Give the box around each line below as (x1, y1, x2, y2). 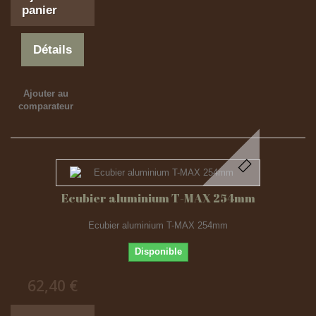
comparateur (18, 101, 73, 111)
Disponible (134, 246, 182, 257)
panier (22, 4, 57, 17)
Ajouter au (23, 88, 68, 99)
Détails (33, 43, 73, 56)
